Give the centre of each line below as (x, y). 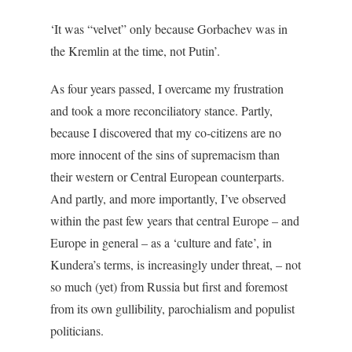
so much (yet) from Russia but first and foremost (169, 287)
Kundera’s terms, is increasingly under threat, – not (176, 265)
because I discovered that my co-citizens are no (166, 133)
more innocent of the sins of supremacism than (165, 155)
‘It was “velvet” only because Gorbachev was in (169, 29)
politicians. (77, 331)
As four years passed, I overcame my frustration (167, 89)
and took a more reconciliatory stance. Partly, (161, 111)
